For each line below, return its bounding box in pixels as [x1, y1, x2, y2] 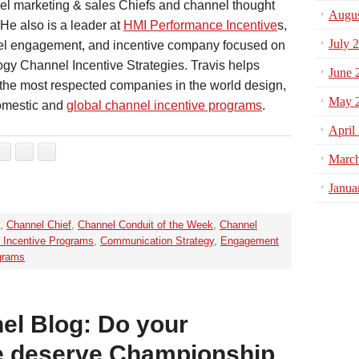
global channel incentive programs [67, 99, 262, 112]
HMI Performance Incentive [123, 18, 277, 32]
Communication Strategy [100, 235, 214, 247]
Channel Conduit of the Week [78, 219, 213, 231]
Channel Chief [6, 219, 71, 231]
